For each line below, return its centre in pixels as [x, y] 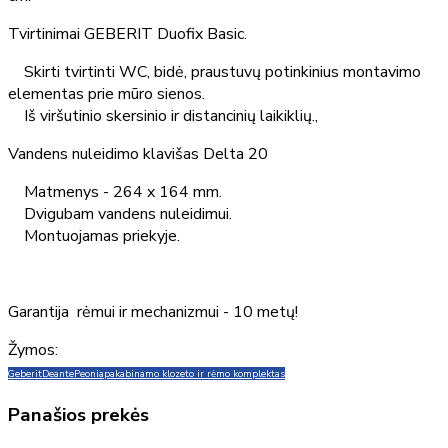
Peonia [89, 374]
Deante [58, 374]
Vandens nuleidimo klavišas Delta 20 [138, 154]
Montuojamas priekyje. [94, 236]
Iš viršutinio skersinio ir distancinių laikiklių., [163, 116]
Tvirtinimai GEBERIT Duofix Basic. [127, 34]
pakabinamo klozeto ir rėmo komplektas [194, 374]
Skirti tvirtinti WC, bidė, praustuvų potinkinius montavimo [214, 72]
